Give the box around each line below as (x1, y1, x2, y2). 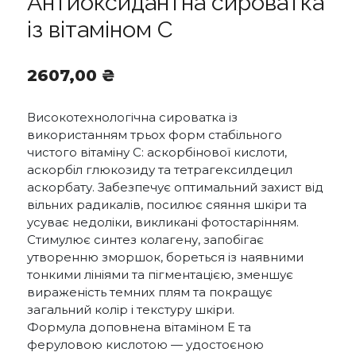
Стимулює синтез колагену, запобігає (27, 231, 264, 247)
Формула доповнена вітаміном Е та (27, 319, 251, 335)
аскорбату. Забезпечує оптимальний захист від (27, 179, 323, 195)
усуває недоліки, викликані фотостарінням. (27, 214, 299, 230)
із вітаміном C (27, 15, 172, 43)
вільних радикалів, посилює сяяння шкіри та (27, 196, 307, 212)
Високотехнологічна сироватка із (27, 109, 238, 125)
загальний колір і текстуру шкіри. (27, 301, 234, 317)
